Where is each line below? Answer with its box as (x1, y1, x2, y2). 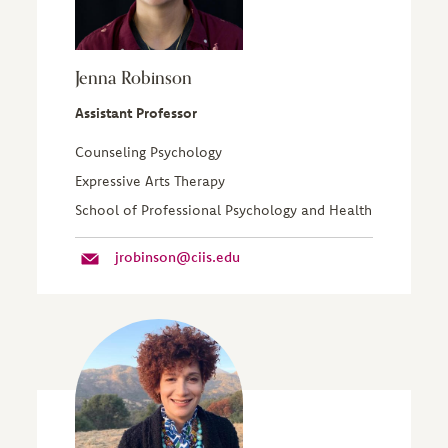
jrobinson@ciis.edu (114, 248, 240, 266)
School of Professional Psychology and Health (74, 201, 372, 219)
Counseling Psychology (74, 143, 222, 161)
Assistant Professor (74, 104, 197, 122)
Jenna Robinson (74, 63, 192, 93)
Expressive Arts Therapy (74, 172, 225, 190)
